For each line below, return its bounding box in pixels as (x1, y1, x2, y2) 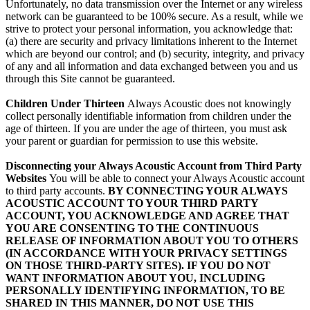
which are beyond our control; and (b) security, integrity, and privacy (6, 48, 304, 60)
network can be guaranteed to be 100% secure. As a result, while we (6, 10, 303, 23)
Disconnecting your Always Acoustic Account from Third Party (6, 160, 302, 172)
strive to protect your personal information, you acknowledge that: (6, 23, 293, 35)
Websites (6, 172, 46, 185)
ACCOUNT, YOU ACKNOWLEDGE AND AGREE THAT (6, 210, 289, 222)
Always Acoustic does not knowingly (127, 98, 291, 110)
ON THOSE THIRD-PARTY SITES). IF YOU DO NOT (6, 259, 271, 272)
